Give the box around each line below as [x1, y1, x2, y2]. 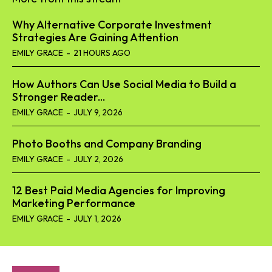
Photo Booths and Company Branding [12, 137, 202, 151]
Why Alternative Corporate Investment [12, 18, 212, 32]
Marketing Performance [12, 196, 135, 211]
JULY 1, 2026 [73, 213, 121, 225]
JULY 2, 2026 [73, 154, 123, 165]
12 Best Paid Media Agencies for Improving [12, 183, 225, 198]
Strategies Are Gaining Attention [12, 30, 178, 45]
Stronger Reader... [12, 90, 105, 104]
